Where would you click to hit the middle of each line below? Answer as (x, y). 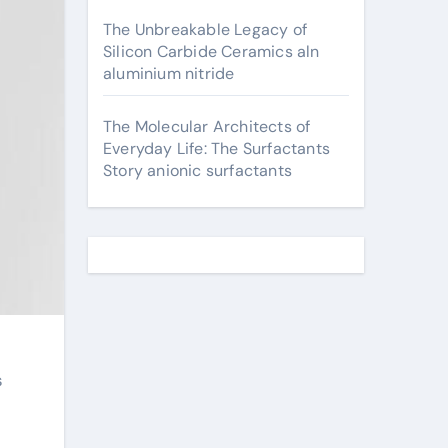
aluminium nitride (169, 73)
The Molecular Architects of (207, 126)
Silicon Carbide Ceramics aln (211, 51)
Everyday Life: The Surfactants (216, 148)
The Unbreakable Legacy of (205, 29)
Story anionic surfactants (197, 170)
